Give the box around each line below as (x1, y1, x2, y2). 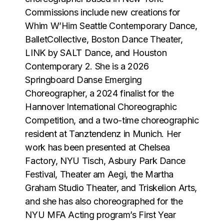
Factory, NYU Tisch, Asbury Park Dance (25, 155, 185, 166)
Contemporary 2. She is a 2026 (25, 60, 149, 71)
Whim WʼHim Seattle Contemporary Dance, (25, 20, 197, 31)
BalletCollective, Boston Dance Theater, (25, 33, 183, 44)
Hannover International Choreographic (25, 101, 177, 112)
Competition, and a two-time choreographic (25, 114, 199, 125)
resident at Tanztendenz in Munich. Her (25, 128, 181, 139)
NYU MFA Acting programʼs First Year (25, 209, 176, 220)
